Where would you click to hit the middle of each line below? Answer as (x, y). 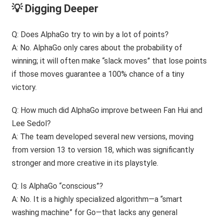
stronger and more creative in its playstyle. (85, 163)
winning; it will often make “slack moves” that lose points (109, 61)
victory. (24, 87)
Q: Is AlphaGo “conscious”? (58, 186)
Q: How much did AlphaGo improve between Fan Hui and (107, 110)
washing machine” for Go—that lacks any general (95, 212)
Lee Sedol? (32, 123)
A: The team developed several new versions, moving (103, 137)
